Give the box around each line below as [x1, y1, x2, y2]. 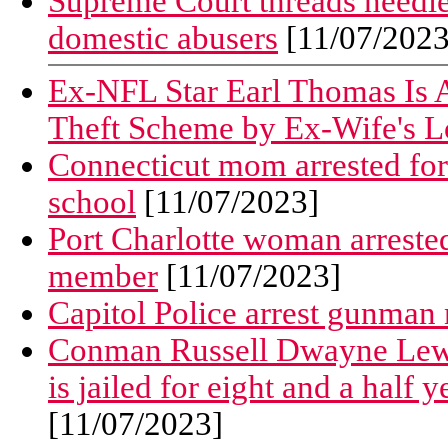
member [48, 257, 158, 294]
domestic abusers [48, 20, 278, 57]
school [48, 183, 136, 220]
